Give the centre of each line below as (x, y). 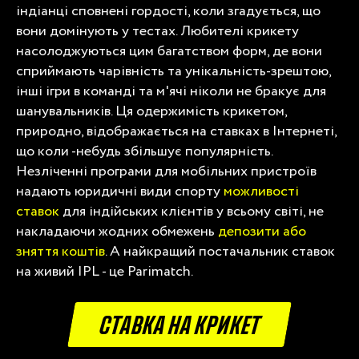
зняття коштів (61, 251)
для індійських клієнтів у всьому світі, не (192, 211)
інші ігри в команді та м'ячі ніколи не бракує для (171, 91)
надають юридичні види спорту (120, 191)
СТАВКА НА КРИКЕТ (179, 323)
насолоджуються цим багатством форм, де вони (169, 51)
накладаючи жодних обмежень (117, 231)
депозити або (262, 231)
